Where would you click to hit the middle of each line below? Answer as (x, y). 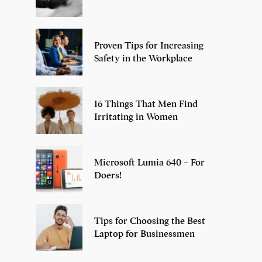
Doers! (108, 175)
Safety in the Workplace (143, 58)
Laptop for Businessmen (144, 234)
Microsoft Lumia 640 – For (149, 162)
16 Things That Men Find (146, 104)
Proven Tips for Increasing (149, 45)
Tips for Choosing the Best (150, 221)
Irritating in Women (136, 117)
